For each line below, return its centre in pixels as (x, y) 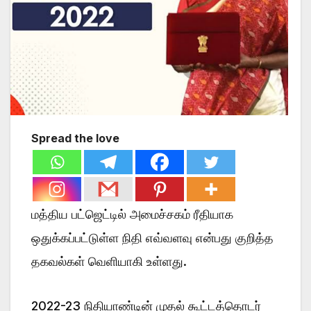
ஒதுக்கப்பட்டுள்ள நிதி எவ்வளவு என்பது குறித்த (152, 237)
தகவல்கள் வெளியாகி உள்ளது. (109, 261)
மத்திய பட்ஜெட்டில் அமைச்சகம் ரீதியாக (132, 214)
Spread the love (75, 138)
